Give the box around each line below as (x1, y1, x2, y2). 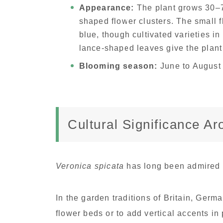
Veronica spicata (56, 162, 124, 171)
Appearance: (79, 3, 134, 12)
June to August (157, 62, 221, 71)
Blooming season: (79, 62, 158, 71)
